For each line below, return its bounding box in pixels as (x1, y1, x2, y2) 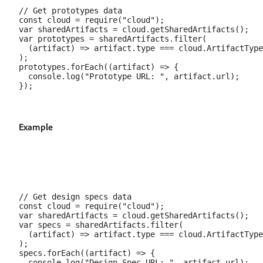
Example (19, 121, 53, 133)
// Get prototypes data (19, 6, 122, 15)
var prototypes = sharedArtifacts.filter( (19, 34, 207, 43)
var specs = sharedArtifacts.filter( (19, 220, 183, 230)
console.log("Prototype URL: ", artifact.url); (19, 72, 240, 81)
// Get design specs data (19, 192, 131, 201)
